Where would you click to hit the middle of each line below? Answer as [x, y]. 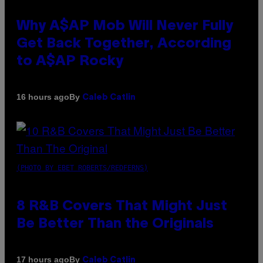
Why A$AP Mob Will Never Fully [125, 26]
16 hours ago [43, 97]
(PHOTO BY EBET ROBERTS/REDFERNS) [82, 168]
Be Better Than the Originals [115, 224]
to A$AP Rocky [70, 61]
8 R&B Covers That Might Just [122, 206]
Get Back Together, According [124, 44]
